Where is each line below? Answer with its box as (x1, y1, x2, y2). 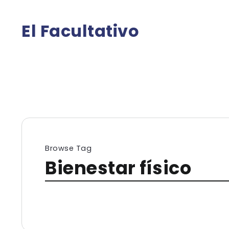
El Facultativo (21, 19, 139, 42)
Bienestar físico (45, 155, 191, 180)
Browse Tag (45, 143, 91, 153)
